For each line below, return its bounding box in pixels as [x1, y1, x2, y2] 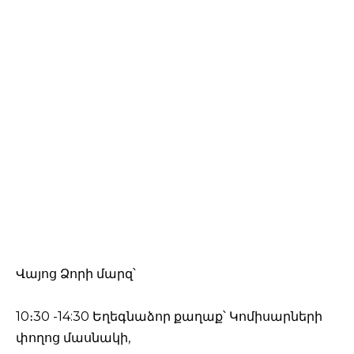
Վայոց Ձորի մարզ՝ [16, 266, 136, 282]
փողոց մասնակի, [16, 330, 130, 346]
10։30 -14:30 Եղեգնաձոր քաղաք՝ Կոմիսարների [16, 309, 322, 325]
